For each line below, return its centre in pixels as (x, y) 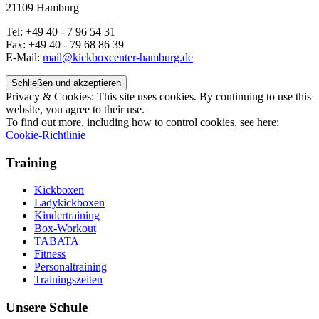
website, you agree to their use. (75, 109)
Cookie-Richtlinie (46, 135)
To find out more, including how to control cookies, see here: (142, 122)
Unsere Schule (47, 307)
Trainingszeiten (68, 280)
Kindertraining (67, 216)
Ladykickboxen (69, 203)
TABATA (57, 241)
